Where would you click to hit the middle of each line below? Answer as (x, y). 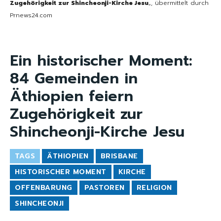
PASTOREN (104, 187)
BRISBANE (119, 156)
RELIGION (154, 187)
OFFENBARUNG (44, 187)
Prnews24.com (31, 15)
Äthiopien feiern (72, 96)
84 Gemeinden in (74, 78)
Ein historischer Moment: (101, 60)
